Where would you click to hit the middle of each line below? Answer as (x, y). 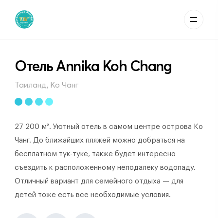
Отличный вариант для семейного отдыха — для (99, 181)
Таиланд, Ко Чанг (47, 85)
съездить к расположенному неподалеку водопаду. (105, 168)
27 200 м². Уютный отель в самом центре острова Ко (109, 127)
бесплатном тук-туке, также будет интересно (95, 154)
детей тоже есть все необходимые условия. (93, 195)
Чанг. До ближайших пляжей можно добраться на (100, 140)
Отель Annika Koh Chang (93, 66)
